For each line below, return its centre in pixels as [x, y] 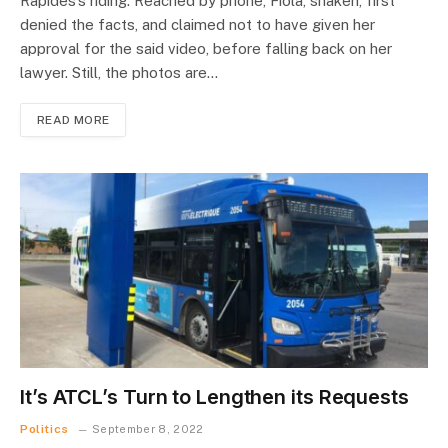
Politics [44, 428]
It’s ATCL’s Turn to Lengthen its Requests [214, 396]
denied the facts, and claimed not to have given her [197, 24]
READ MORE [73, 119]
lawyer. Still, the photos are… [119, 72]
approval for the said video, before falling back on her [206, 48]
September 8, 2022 [148, 428]
